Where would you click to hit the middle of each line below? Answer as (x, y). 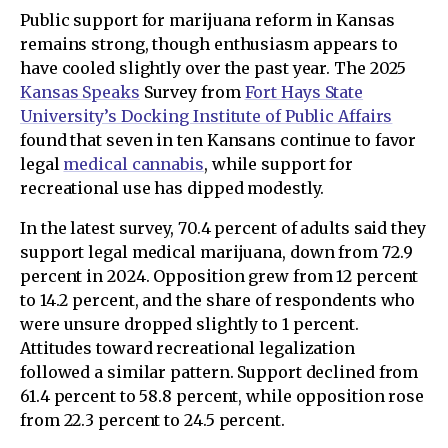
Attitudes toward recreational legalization (187, 348)
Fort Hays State (304, 92)
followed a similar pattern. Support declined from (219, 372)
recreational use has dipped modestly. (172, 188)
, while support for (278, 164)
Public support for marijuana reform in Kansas (207, 20)
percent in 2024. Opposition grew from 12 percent (219, 276)
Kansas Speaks (80, 92)
